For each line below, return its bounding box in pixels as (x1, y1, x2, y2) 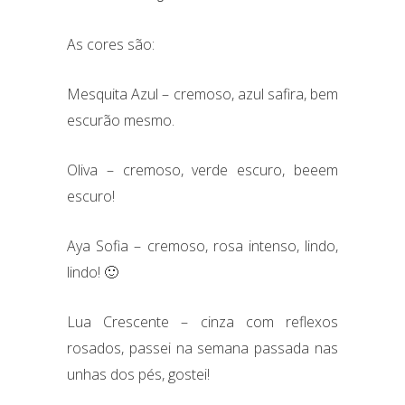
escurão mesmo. (67, 109, 174, 130)
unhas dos (67, 363, 138, 384)
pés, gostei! (138, 363, 210, 384)
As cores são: (67, 33, 155, 54)
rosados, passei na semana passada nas (67, 337, 338, 358)
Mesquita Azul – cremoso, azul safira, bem (67, 83, 338, 104)
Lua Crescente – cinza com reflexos (67, 311, 338, 332)
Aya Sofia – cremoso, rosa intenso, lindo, (67, 235, 338, 256)
